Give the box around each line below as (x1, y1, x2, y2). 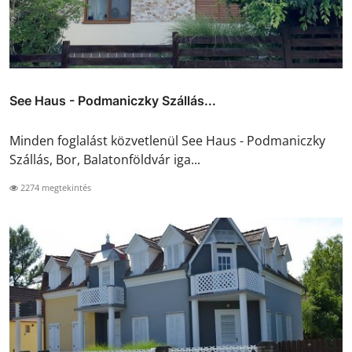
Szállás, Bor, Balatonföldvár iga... (9, 151, 200, 169)
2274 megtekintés (18, 181, 91, 194)
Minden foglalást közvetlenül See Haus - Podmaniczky (9, 132, 325, 150)
